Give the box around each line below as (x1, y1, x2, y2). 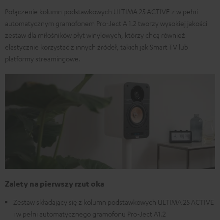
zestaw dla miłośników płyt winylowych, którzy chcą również (5, 30, 185, 39)
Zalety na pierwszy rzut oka (5, 179, 104, 189)
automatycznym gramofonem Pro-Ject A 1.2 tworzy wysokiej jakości (5, 18, 207, 27)
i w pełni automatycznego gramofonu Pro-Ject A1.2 (13, 209, 166, 219)
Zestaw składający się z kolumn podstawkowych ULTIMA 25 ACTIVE (13, 197, 214, 207)
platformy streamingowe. (5, 54, 81, 63)
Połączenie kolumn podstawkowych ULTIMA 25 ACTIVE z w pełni (5, 6, 198, 16)
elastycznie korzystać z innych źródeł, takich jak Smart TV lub (5, 42, 188, 51)
